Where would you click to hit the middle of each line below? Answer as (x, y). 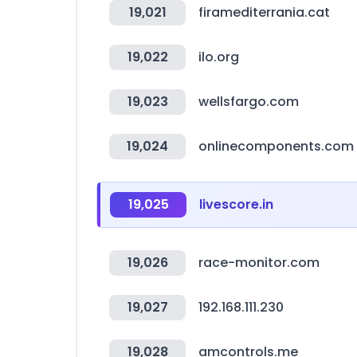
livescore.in (236, 204)
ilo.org (219, 57)
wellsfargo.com (249, 102)
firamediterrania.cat (264, 12)
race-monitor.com (259, 263)
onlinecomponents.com (276, 146)
